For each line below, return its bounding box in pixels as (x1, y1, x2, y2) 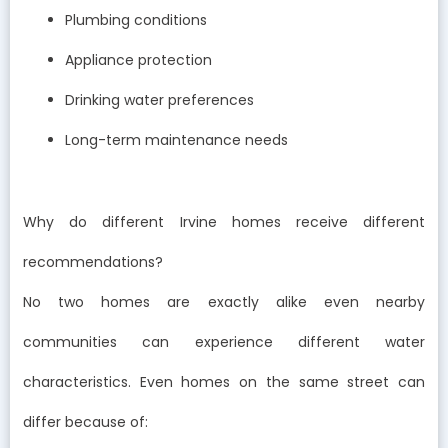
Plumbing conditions (65, 9, 207, 30)
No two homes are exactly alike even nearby (23, 291, 425, 312)
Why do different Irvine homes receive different (23, 211, 425, 232)
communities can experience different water (23, 331, 425, 352)
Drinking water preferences (65, 89, 254, 110)
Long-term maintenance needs (65, 129, 288, 150)
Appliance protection (65, 49, 212, 70)
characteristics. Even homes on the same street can (23, 371, 425, 392)
